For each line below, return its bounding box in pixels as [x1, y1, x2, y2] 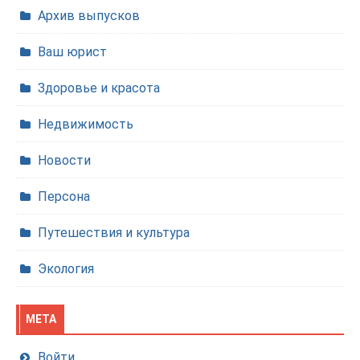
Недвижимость [38, 117, 133, 132]
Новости [38, 153, 91, 168]
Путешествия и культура [38, 225, 190, 240]
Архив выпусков [38, 8, 140, 23]
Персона [38, 189, 90, 204]
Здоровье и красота [38, 80, 160, 96]
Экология [38, 261, 94, 276]
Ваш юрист [38, 44, 107, 59]
